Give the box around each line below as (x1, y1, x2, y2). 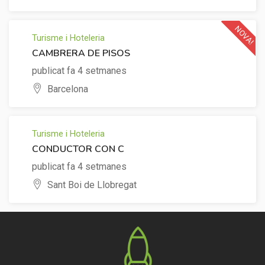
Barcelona (47, 83, 88, 95)
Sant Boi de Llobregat (47, 179, 137, 191)
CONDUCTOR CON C (32, 143, 124, 156)
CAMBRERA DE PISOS (32, 47, 130, 60)
